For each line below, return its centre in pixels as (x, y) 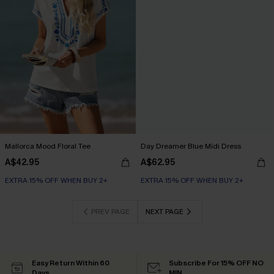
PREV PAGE (110, 212)
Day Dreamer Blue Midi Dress (191, 146)
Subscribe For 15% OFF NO (216, 263)
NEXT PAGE (164, 212)
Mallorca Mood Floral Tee (48, 146)
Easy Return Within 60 (71, 263)
